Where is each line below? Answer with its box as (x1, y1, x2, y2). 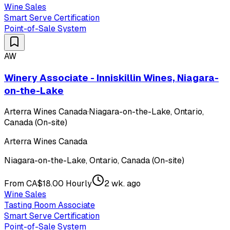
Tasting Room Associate (4, 200, 95, 211)
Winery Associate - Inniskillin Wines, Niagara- (4, 71, 219, 84)
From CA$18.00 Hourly (4, 178, 92, 189)
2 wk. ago (104, 178, 141, 189)
